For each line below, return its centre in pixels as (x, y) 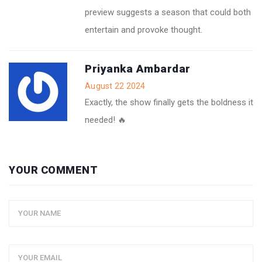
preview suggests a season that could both (168, 12)
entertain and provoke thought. (144, 30)
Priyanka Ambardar (138, 68)
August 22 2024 (115, 86)
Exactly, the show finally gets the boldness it (169, 102)
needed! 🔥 (106, 120)
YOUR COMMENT (53, 170)
